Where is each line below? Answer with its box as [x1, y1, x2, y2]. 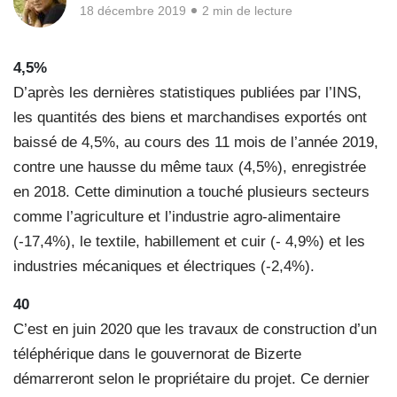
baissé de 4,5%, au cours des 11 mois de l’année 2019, [13, 134, 378, 152]
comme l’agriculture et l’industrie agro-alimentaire [13, 208, 340, 226]
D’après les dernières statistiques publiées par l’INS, [13, 84, 362, 102]
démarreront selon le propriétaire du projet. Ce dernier [13, 370, 370, 388]
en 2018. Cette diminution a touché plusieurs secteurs [13, 183, 370, 201]
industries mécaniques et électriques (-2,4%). [13, 258, 315, 276]
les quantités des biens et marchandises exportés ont [13, 109, 367, 127]
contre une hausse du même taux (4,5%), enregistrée [13, 159, 366, 176]
